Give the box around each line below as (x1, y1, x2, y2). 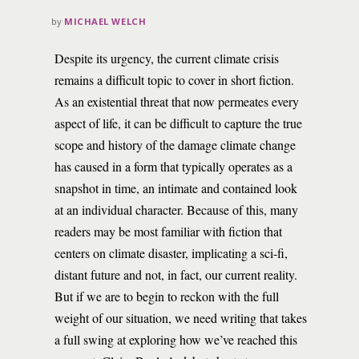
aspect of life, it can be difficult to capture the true (54, 115, 302, 131)
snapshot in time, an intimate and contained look (54, 179, 297, 196)
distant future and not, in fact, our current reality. (54, 266, 297, 283)
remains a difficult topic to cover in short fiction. (54, 71, 294, 88)
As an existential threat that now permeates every (54, 93, 299, 110)
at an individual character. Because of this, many (54, 201, 298, 218)
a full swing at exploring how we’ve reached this (54, 331, 297, 348)
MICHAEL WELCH (64, 15, 147, 27)
